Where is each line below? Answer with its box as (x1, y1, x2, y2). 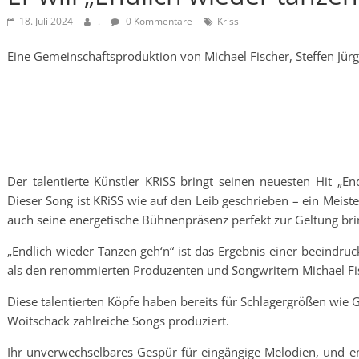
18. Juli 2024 (19, 14, 73, 28)
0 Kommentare (123, 14, 192, 28)
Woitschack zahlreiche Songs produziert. (7, 313, 229, 329)
